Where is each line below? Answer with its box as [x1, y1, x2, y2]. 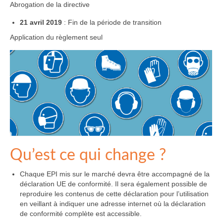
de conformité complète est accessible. [20, 210, 142, 218]
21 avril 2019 [20, 18, 62, 27]
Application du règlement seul [10, 33, 103, 42]
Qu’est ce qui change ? [10, 147, 166, 164]
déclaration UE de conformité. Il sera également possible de [20, 180, 207, 188]
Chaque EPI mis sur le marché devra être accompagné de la [20, 170, 210, 178]
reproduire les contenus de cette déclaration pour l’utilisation [20, 190, 209, 198]
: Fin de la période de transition [62, 18, 162, 27]
